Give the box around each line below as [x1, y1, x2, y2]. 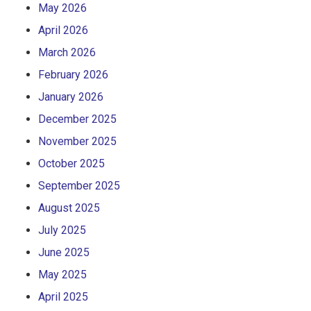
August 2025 [38, 201, 100, 215]
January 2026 [38, 90, 103, 103]
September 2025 [38, 178, 120, 192]
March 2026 [38, 45, 96, 59]
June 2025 [38, 245, 90, 259]
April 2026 [38, 23, 88, 37]
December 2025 [38, 112, 117, 126]
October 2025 [38, 156, 105, 170]
